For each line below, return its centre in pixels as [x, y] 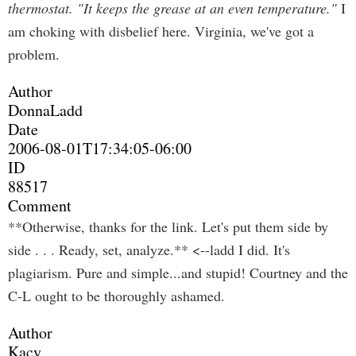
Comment [40, 205]
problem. [34, 54]
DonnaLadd [45, 110]
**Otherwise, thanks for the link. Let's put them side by [168, 226]
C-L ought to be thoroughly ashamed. [116, 296]
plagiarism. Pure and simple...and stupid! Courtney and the [178, 273]
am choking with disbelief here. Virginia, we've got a [161, 31]
